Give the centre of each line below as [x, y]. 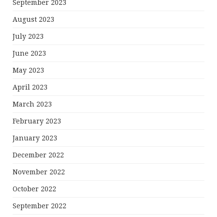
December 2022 [39, 155]
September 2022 [40, 206]
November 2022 [39, 172]
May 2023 [29, 70]
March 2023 [32, 104]
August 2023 [34, 19]
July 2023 [28, 36]
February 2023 [37, 121]
